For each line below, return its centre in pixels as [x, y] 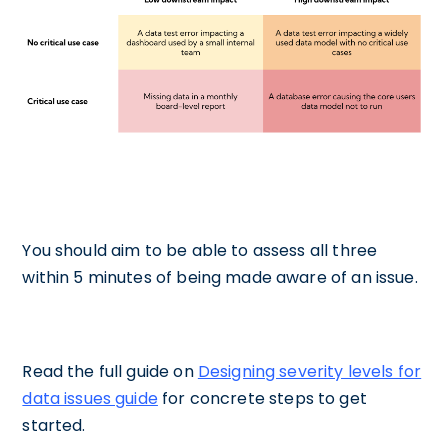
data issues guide [90, 399]
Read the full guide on [110, 372]
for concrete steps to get [262, 399]
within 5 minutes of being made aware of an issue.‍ [220, 278]
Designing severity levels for [309, 372]
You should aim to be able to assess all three [200, 251]
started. [56, 426]
